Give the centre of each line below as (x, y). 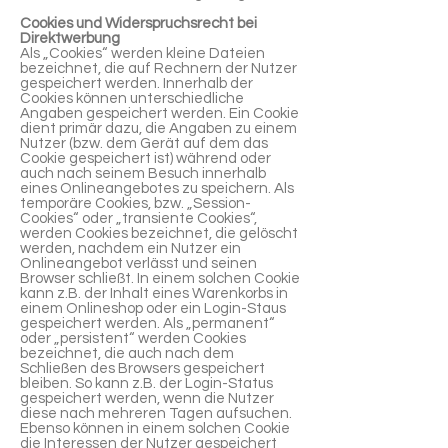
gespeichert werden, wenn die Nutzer (147, 398)
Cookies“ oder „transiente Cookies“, (138, 218)
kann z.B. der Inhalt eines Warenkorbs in (154, 293)
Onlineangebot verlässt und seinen (138, 263)
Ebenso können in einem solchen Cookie (155, 428)
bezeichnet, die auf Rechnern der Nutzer (158, 68)
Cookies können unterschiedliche (132, 98)
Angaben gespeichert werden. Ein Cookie (159, 113)
